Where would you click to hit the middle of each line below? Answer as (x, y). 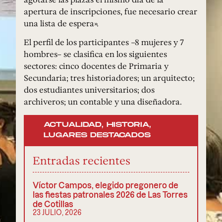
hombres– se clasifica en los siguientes (95, 54)
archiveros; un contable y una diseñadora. (103, 102)
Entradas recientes (82, 160)
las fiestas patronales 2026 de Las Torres (110, 194)
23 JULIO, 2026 (57, 212)
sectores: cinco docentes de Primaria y (96, 66)
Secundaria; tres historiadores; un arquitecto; (109, 78)
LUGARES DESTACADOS (97, 135)
